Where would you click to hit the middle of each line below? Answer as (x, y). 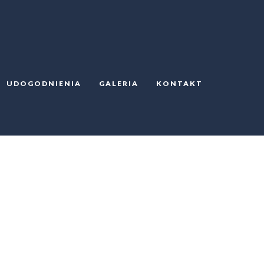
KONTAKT (179, 83)
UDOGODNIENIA (44, 83)
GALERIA (119, 83)
